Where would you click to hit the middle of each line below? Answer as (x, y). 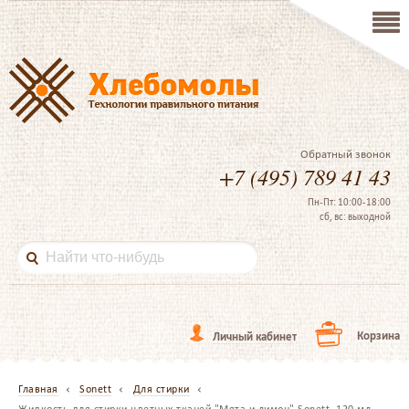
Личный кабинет (255, 336)
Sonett (95, 389)
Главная (38, 389)
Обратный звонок (346, 154)
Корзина (378, 336)
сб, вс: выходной (355, 217)
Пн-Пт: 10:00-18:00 (349, 202)
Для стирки (161, 389)
